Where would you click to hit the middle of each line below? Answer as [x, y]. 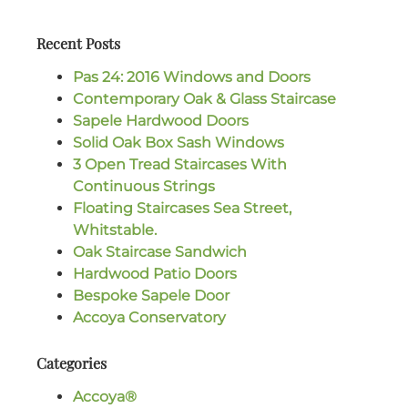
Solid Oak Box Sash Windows [178, 142]
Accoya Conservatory [149, 317]
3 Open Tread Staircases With [180, 164]
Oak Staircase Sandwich [160, 251]
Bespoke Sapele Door [151, 295]
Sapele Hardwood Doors [161, 120]
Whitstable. [115, 229]
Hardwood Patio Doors [155, 273]
